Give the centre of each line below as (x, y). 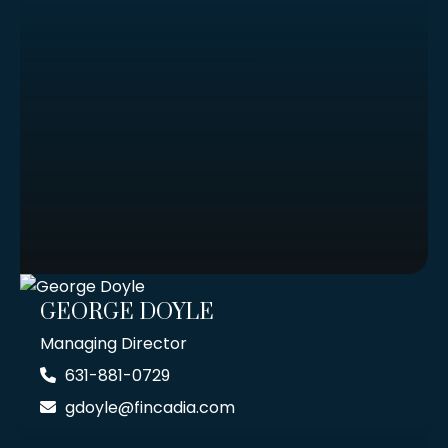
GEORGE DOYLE (127, 313)
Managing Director (113, 344)
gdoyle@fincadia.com (150, 408)
